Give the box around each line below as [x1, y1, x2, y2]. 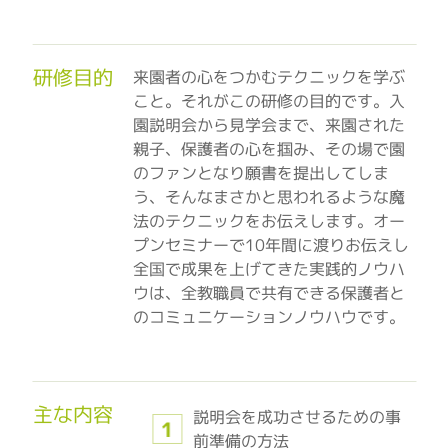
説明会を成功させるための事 [192, 405, 401, 429]
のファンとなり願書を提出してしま [132, 161, 389, 185]
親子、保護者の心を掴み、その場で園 [132, 137, 405, 161]
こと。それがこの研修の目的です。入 [132, 89, 405, 113]
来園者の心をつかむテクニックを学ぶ [132, 65, 405, 89]
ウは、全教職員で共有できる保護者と [132, 281, 405, 305]
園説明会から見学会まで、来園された [132, 113, 405, 137]
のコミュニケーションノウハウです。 [132, 305, 405, 329]
